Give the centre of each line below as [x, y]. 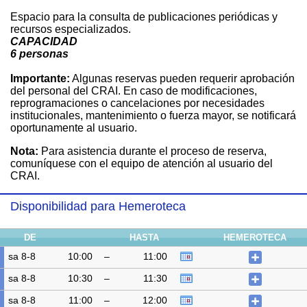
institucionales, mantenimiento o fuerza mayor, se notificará [153, 115]
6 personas [39, 54]
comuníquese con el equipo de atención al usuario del [142, 163]
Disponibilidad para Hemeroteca [98, 206]
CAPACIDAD [45, 41]
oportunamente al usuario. [74, 128]
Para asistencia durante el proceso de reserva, [152, 151]
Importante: [40, 78]
